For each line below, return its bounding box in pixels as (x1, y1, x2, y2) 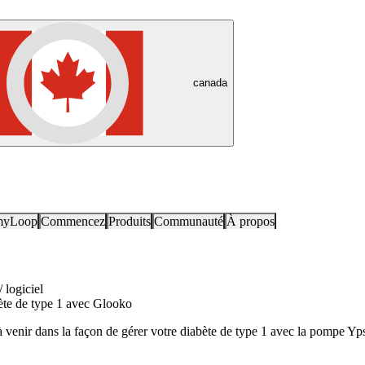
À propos (226, 214, 275, 228)
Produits (108, 214, 151, 228)
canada (193, 76, 227, 89)
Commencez (41, 214, 105, 228)
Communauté (154, 214, 223, 228)
